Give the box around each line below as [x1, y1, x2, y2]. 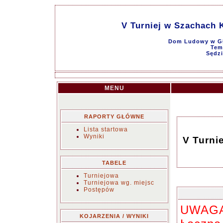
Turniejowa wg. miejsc [84, 179, 154, 186]
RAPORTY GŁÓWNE [84, 113, 144, 119]
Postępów [84, 186, 114, 193]
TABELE [102, 160, 126, 166]
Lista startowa [84, 126, 128, 133]
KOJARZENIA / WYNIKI [80, 213, 149, 219]
